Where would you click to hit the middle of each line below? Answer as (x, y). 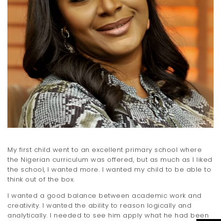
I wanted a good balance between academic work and (105, 196)
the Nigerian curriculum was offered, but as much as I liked (110, 160)
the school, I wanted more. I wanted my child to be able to (109, 170)
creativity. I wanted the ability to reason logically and (99, 206)
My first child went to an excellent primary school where (105, 150)
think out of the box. (41, 180)
